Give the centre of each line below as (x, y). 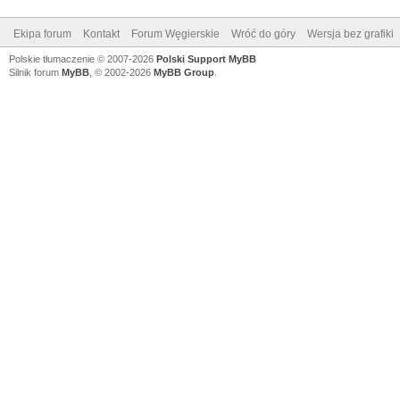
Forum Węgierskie (175, 33)
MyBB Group (184, 72)
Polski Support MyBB (206, 58)
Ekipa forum (42, 33)
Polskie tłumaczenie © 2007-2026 (83, 58)
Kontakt (101, 33)
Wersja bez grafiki (350, 33)
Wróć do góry (263, 33)
